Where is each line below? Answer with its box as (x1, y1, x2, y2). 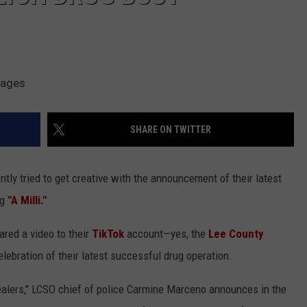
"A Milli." (8, 193, 47, 208)
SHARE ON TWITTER (130, 124, 211, 136)
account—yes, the (124, 227, 208, 241)
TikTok (92, 227, 124, 241)
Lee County (208, 227, 264, 241)
